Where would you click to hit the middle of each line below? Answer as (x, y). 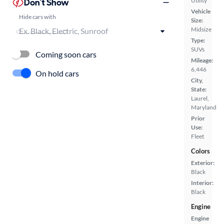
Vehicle (201, 11)
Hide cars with (37, 16)
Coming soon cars (66, 54)
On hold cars (57, 73)
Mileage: (202, 60)
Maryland (204, 107)
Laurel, (200, 98)
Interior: (202, 183)
